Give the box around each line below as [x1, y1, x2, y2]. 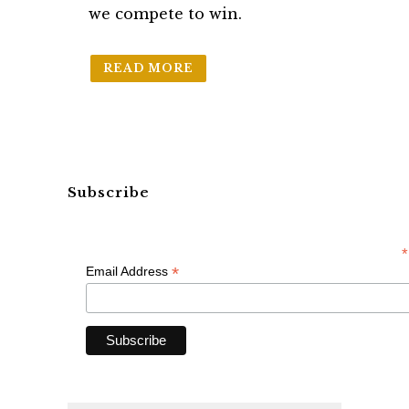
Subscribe [68, 184, 150, 201]
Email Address [86, 264, 172, 278]
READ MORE [103, 61, 194, 75]
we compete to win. [89, 5, 242, 23]
